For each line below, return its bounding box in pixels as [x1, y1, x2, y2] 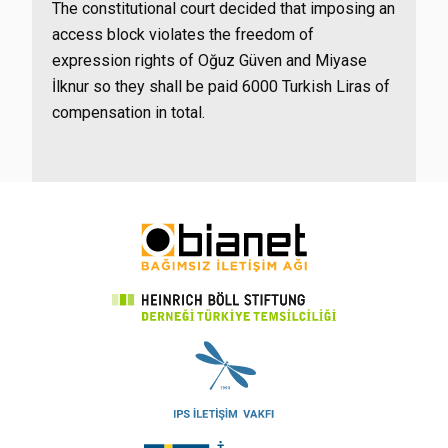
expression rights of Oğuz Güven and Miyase [52, 51, 367, 70]
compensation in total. [52, 103, 205, 122]
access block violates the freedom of [52, 25, 314, 44]
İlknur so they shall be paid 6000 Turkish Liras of [52, 77, 390, 96]
